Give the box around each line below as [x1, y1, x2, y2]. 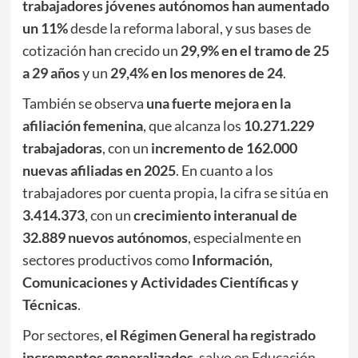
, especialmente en [187, 229, 301, 247]
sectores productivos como [22, 251, 192, 269]
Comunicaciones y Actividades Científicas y [22, 273, 299, 292]
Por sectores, [22, 326, 105, 344]
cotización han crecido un [22, 42, 181, 60]
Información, [191, 251, 272, 269]
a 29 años [22, 64, 80, 82]
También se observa [22, 94, 146, 113]
